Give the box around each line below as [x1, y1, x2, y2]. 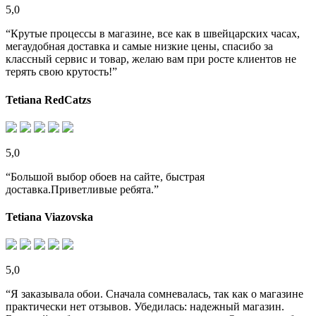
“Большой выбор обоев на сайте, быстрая [6, 170, 205, 183]
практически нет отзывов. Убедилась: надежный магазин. [6, 300, 284, 313]
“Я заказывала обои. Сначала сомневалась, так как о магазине [6, 288, 303, 300]
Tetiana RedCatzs [6, 93, 91, 106]
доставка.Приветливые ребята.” [6, 183, 159, 195]
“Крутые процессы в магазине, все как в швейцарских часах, [6, 28, 300, 40]
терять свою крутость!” [6, 66, 117, 78]
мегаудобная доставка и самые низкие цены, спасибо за [6, 40, 273, 53]
